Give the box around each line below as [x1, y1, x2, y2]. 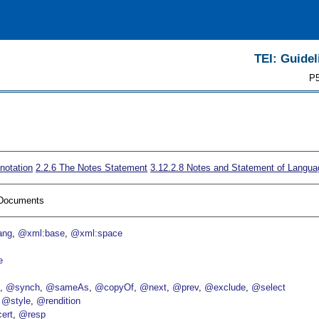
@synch [6, 282, 41, 293]
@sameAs [46, 282, 90, 293]
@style [1, 296, 31, 307]
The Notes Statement [59, 162, 148, 174]
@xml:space [70, 228, 123, 239]
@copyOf [95, 282, 135, 293]
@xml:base [18, 228, 66, 239]
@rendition [36, 296, 81, 307]
